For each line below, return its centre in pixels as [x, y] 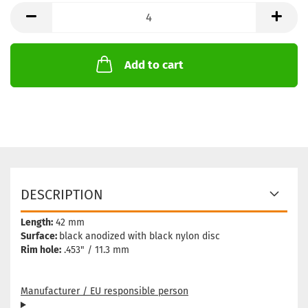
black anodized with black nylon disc [140, 236]
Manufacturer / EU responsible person [104, 291]
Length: [37, 222]
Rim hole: [41, 250]
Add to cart [154, 65]
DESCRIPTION [62, 195]
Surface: [40, 236]
